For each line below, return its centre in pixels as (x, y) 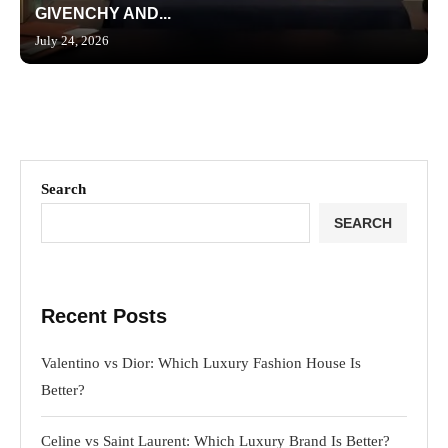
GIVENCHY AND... (103, 13)
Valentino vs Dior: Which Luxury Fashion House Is (201, 362)
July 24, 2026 (72, 40)
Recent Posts (104, 315)
